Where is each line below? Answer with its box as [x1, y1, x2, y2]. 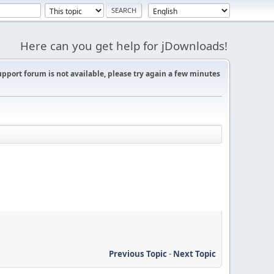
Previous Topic [109, 248, 167, 259]
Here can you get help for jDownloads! [20, 38, 228, 53]
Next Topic [173, 248, 216, 259]
